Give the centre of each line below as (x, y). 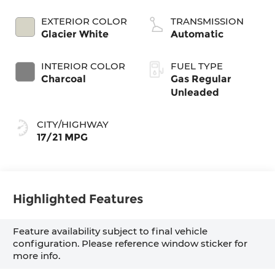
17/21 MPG (63, 137)
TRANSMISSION (207, 21)
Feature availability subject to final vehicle (110, 231)
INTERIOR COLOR (83, 66)
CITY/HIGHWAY (73, 124)
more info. (37, 256)
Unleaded (195, 92)
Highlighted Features (78, 199)
